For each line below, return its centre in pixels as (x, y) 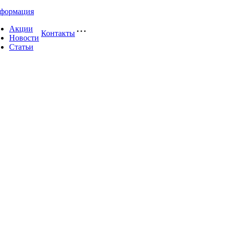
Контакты (58, 33)
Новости (24, 38)
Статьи (21, 47)
